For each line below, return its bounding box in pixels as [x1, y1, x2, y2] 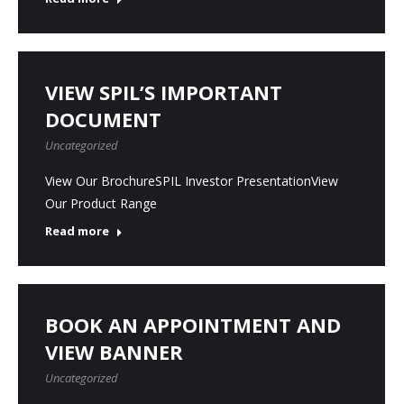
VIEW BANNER [45, 338, 183, 365]
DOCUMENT [45, 106, 161, 133]
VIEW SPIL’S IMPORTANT [45, 78, 282, 106]
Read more [45, 223, 109, 239]
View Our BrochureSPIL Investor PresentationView [45, 172, 338, 189]
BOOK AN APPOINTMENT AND [45, 311, 341, 338]
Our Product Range [45, 195, 157, 212]
